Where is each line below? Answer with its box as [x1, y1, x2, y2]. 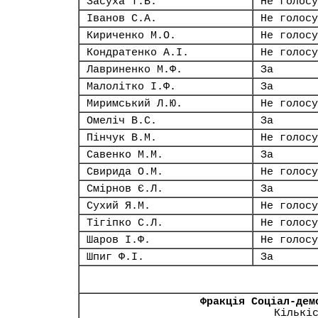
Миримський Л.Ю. [87, 98, 182, 109]
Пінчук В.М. [87, 132, 157, 143]
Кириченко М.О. [87, 30, 176, 41]
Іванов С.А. [87, 13, 157, 24]
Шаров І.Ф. [87, 234, 150, 246]
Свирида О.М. [87, 166, 163, 177]
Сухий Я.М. [87, 200, 150, 212]
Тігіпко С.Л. [87, 217, 163, 229]
